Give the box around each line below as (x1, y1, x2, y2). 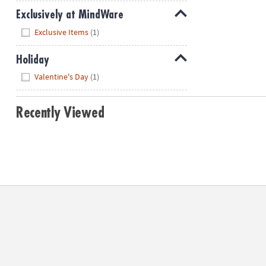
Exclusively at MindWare (15, 9, 123, 21)
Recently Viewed (15, 105, 104, 120)
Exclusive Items (34, 26, 89, 37)
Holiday (15, 53, 49, 65)
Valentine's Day (34, 71, 89, 83)
